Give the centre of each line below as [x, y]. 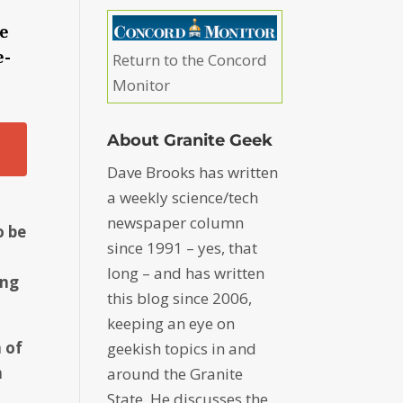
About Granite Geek [190, 141]
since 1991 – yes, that [183, 248]
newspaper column [176, 223]
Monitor [142, 85]
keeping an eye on [171, 324]
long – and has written [186, 273]
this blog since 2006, [180, 299]
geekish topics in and [182, 349]
